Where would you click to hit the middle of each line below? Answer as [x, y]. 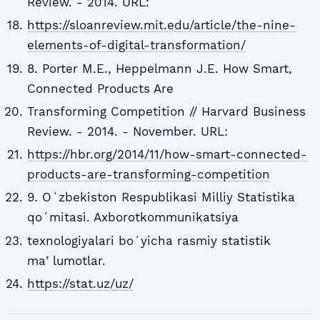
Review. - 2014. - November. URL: [127, 131]
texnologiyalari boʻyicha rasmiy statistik [149, 240]
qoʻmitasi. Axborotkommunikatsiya [132, 217]
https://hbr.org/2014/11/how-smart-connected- [167, 155]
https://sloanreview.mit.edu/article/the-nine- [161, 25]
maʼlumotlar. [66, 260]
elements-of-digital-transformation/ [136, 45]
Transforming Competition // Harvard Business [166, 111]
